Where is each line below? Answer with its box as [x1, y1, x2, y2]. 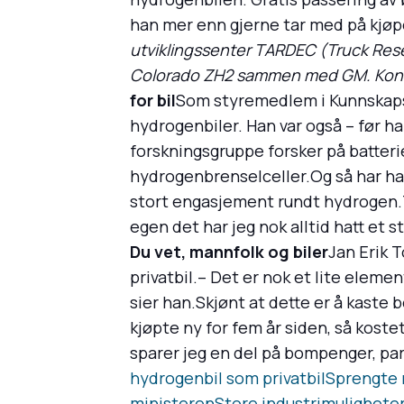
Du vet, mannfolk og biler [130, 241, 328, 263]
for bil [130, 89, 176, 112]
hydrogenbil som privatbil [130, 367, 326, 390]
